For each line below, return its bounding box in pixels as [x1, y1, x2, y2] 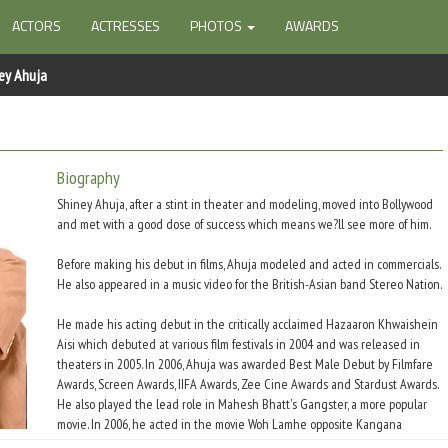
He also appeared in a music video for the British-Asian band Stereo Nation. [57, 275, 442, 293]
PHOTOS [190, 15, 245, 36]
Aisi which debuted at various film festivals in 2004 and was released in [57, 335, 420, 353]
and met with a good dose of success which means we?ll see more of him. [57, 215, 431, 233]
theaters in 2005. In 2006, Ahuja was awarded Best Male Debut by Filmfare [57, 355, 433, 373]
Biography [57, 166, 120, 189]
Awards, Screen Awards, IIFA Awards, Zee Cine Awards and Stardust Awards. [57, 375, 438, 393]
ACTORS [12, 15, 61, 36]
